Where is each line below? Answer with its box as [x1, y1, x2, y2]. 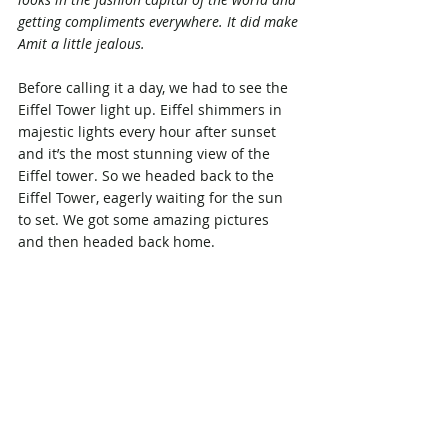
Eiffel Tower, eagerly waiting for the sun [18, 187, 287, 207]
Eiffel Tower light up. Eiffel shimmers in [18, 99, 286, 119]
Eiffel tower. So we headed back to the [18, 165, 278, 185]
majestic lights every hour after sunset [18, 121, 280, 141]
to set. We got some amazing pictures [18, 209, 273, 229]
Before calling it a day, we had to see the [18, 77, 292, 97]
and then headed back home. [18, 231, 215, 251]
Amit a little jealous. [18, 33, 145, 53]
